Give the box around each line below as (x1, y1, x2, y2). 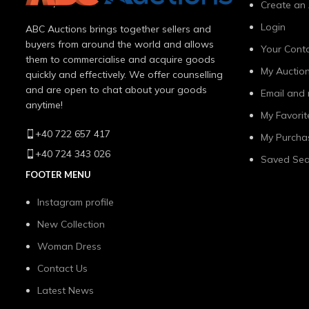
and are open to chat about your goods (26, 83, 207, 96)
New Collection (37, 217, 105, 230)
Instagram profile (37, 195, 114, 208)
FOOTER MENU (26, 168, 91, 180)
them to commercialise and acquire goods (26, 52, 215, 66)
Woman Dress (37, 239, 101, 252)
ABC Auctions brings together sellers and (26, 22, 211, 35)
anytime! (26, 98, 63, 111)
